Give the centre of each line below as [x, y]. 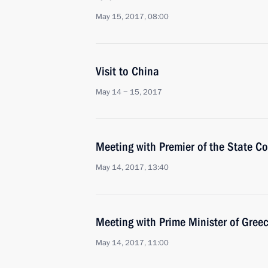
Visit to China [127, 71]
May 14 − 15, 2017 [129, 92]
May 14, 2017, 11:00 [132, 243]
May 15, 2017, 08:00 [132, 17]
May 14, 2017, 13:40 [132, 167]
